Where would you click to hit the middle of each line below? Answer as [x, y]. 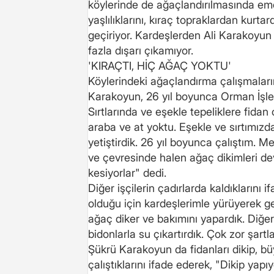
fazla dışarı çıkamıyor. [141, 50]
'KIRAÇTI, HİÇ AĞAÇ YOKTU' [160, 65]
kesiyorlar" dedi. [127, 172]
